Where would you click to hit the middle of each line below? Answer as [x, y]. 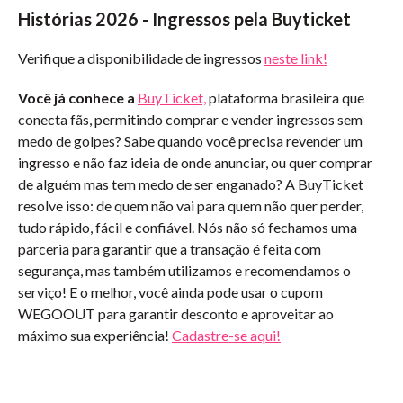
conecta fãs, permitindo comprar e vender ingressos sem [190, 119]
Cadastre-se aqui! [226, 335]
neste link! [296, 58]
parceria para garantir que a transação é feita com [170, 249]
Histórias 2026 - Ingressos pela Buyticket [184, 19]
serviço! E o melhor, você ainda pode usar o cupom [170, 292]
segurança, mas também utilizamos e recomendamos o [184, 270]
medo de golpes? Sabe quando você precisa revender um [190, 141]
